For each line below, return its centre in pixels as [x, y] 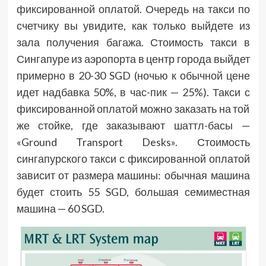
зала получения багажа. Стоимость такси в [133, 42]
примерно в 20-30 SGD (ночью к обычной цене [133, 75]
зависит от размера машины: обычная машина [133, 175]
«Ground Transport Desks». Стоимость [133, 142]
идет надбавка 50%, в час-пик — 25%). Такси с [133, 92]
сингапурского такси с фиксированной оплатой [133, 158]
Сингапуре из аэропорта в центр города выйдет [133, 58]
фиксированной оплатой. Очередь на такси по [133, 9]
